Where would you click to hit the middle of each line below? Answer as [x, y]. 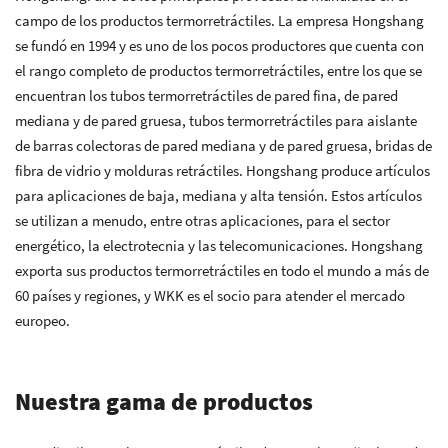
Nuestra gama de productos [164, 402]
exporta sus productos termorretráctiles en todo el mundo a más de [222, 270]
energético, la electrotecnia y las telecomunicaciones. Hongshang [219, 245]
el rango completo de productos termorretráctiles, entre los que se [218, 70]
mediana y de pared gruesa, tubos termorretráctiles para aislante [216, 120]
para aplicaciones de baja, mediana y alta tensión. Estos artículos [218, 195]
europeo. [42, 320]
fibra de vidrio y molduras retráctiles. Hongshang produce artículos [222, 170]
